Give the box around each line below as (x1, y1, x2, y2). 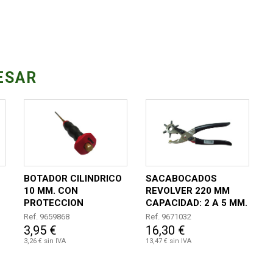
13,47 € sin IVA (146, 237, 191, 246)
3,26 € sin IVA (24, 237, 66, 246)
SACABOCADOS (146, 173, 217, 185)
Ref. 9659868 (24, 212, 69, 222)
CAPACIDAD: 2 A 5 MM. (146, 197, 247, 209)
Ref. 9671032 (146, 212, 191, 222)
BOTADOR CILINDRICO (24, 173, 122, 185)
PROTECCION (24, 197, 83, 209)
